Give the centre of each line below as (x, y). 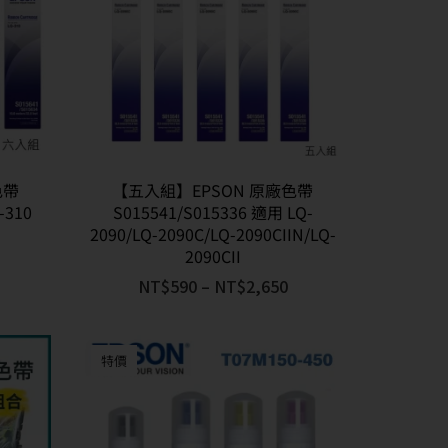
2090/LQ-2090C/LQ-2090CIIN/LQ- (212, 233)
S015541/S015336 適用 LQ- (212, 211)
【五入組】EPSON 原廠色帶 (213, 189)
